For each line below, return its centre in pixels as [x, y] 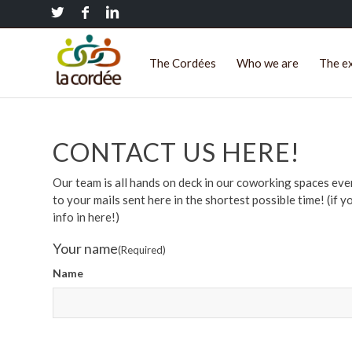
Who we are [268, 63]
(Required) [142, 250]
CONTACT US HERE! [176, 152]
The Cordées [183, 63]
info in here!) [86, 217]
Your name [85, 248]
